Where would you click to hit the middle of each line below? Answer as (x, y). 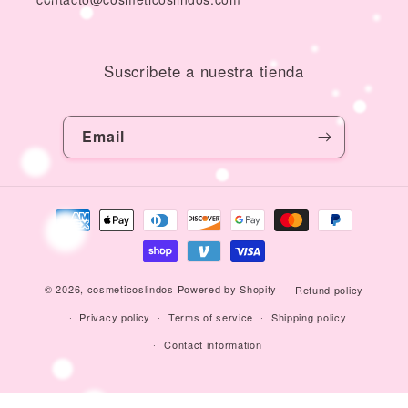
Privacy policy (115, 317)
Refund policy (329, 290)
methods (58, 227)
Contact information (213, 344)
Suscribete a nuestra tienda (204, 71)
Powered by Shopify (227, 288)
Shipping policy (309, 317)
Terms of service (211, 317)
